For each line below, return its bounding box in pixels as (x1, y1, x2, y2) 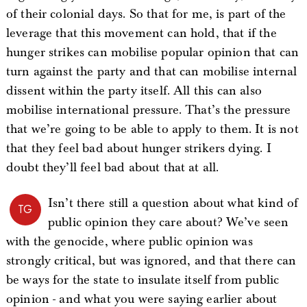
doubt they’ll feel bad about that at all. (5, 160, 219, 175)
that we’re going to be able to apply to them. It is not (5, 121, 299, 137)
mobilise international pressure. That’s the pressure (5, 102, 291, 118)
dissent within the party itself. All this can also (5, 83, 262, 99)
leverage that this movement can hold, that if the (5, 25, 277, 41)
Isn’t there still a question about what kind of (47, 195, 299, 211)
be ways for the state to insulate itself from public (5, 272, 280, 288)
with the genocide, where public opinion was (5, 234, 253, 249)
